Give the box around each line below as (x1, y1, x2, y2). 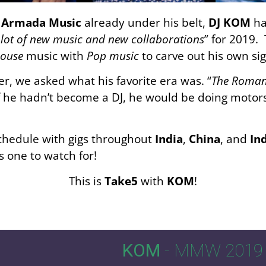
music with (23, 47, 87, 64)
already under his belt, (81, 14, 208, 30)
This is (69, 172, 104, 189)
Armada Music (1, 14, 81, 30)
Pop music (87, 47, 142, 64)
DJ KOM (208, 14, 251, 30)
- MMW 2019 (160, 240, 263, 261)
